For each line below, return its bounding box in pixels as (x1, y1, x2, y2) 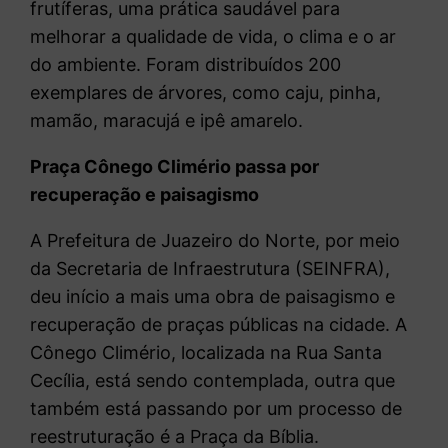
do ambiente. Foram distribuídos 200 (30, 53, 342, 75)
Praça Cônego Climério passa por (30, 155, 320, 177)
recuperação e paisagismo (30, 183, 260, 205)
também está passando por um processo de (30, 397, 403, 419)
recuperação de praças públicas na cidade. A (30, 313, 408, 335)
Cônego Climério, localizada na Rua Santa (30, 341, 383, 363)
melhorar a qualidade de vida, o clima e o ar (30, 25, 397, 47)
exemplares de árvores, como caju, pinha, (30, 81, 382, 103)
